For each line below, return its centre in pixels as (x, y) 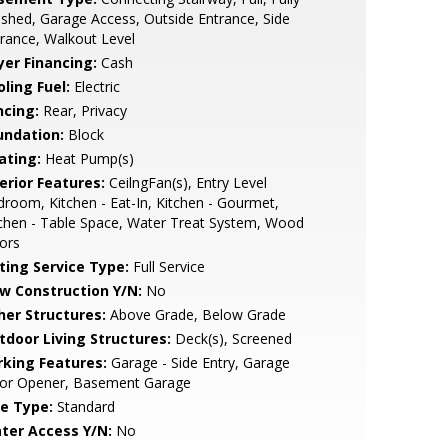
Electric (94, 86)
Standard (83, 406)
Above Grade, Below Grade (195, 314)
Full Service (166, 266)
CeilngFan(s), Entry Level (185, 182)
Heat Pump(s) (87, 158)
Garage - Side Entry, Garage (198, 362)
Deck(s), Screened (231, 338)
